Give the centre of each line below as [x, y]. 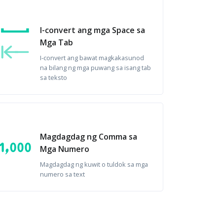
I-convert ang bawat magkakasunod [92, 58]
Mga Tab [56, 42]
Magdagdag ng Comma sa [88, 137]
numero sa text [62, 174]
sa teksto [53, 77]
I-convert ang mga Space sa [92, 30]
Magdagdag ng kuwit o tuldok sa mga [94, 164]
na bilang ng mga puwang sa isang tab [95, 68]
